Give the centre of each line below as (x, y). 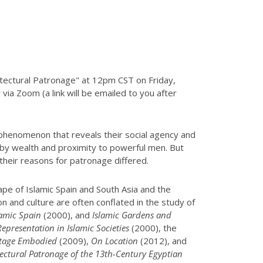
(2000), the (153, 227)
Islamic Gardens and (132, 215)
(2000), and (67, 215)
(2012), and (162, 240)
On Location (114, 240)
